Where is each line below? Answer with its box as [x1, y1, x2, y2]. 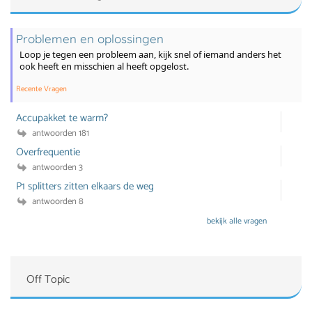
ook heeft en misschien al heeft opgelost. [19, 60, 189, 72]
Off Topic [26, 270, 70, 290]
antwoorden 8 [29, 194, 84, 210]
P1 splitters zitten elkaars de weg [16, 178, 155, 196]
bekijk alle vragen [207, 214, 269, 228]
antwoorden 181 [29, 126, 89, 141]
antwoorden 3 [29, 160, 83, 175]
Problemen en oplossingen [16, 31, 164, 46]
